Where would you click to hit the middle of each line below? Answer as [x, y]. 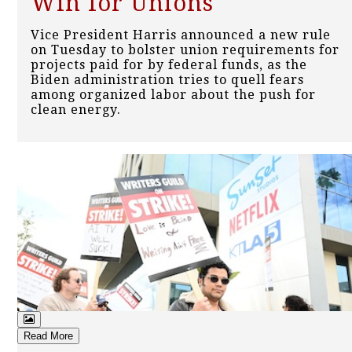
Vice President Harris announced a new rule [181, 35]
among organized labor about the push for [173, 95]
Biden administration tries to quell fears [167, 80]
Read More [48, 336]
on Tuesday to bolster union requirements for [185, 50]
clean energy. [76, 110]
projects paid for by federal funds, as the [169, 65]
